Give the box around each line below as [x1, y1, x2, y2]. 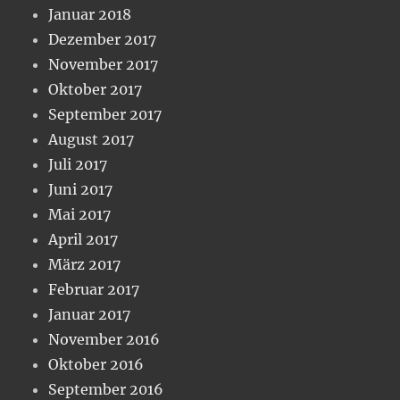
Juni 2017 [48, 179, 113, 198]
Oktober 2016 [48, 354, 145, 373]
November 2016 [48, 329, 161, 348]
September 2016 [48, 379, 164, 398]
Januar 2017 [48, 304, 131, 323]
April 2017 [48, 229, 119, 248]
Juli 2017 [48, 154, 108, 173]
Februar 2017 [48, 279, 140, 298]
